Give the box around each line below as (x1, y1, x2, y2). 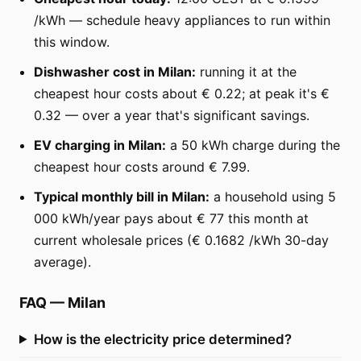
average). (34, 253, 91, 270)
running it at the (196, 63, 297, 80)
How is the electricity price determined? (33, 330, 292, 347)
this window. (34, 33, 110, 50)
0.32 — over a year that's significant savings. (34, 106, 309, 123)
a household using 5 (210, 188, 336, 205)
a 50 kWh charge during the (166, 136, 340, 153)
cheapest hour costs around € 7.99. (34, 158, 250, 175)
